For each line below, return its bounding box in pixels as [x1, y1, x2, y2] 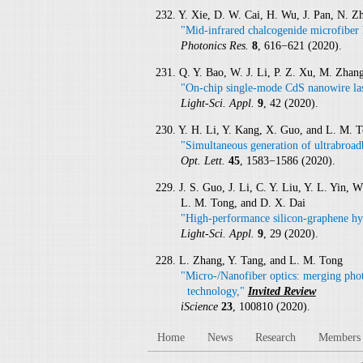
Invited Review [247, 284, 316, 297]
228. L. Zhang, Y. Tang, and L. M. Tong [156, 254, 343, 267]
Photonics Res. [180, 39, 252, 52]
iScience [180, 300, 221, 313]
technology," [180, 284, 248, 297]
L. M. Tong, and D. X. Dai [180, 196, 305, 209]
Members [318, 331, 361, 344]
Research [255, 331, 296, 344]
